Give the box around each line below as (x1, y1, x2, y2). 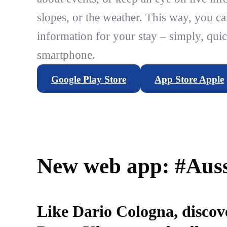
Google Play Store (51, 73, 126, 85)
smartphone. (36, 49, 95, 62)
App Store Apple (155, 73, 224, 85)
